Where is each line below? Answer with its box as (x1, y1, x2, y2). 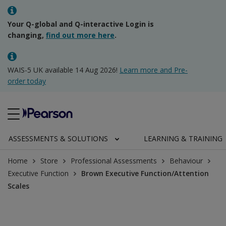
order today (8, 76, 46, 86)
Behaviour (169, 156, 203, 165)
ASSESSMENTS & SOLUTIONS (9, 134, 108, 143)
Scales (8, 181, 29, 191)
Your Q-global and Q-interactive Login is (8, 19, 154, 29)
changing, (8, 30, 46, 40)
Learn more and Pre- (120, 65, 188, 75)
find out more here (46, 30, 115, 40)
